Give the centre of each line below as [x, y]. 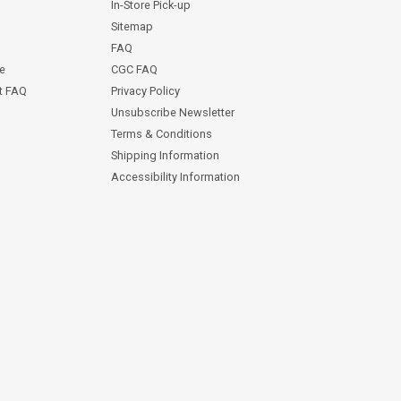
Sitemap [132, 26]
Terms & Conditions [161, 133]
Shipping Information [165, 155]
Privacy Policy [145, 90]
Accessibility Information [175, 176]
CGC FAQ [134, 69]
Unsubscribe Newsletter [172, 112]
